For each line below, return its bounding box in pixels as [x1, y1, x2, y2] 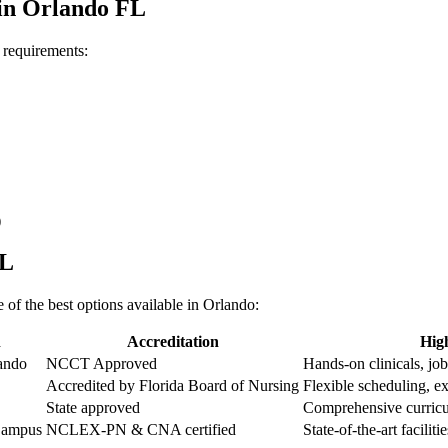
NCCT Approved [46, 355, 157, 373]
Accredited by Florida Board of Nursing [46, 377, 299, 395]
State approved [46, 399, 140, 417]
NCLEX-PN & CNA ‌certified [46, 421, 236, 439]
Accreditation [126, 333, 219, 351]
